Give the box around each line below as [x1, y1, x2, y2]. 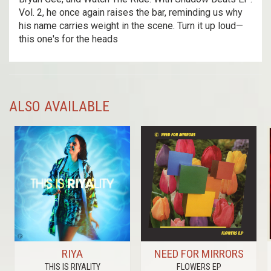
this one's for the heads [19, 33, 118, 45]
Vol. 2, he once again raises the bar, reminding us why [19, 6, 243, 18]
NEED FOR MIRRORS [154, 246, 244, 261]
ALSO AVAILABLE [9, 97, 109, 115]
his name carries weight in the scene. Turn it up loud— [19, 19, 243, 31]
